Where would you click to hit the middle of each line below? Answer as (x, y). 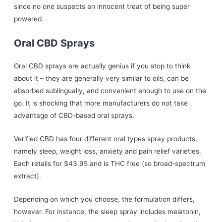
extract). (28, 176)
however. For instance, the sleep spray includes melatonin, (108, 211)
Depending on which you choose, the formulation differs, (105, 199)
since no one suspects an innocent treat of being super (102, 7)
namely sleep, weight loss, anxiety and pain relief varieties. (108, 151)
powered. (29, 19)
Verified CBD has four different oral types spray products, (106, 139)
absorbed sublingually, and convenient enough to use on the (110, 91)
